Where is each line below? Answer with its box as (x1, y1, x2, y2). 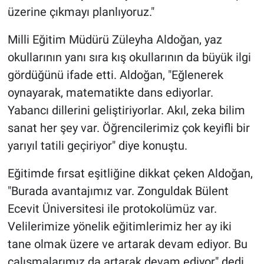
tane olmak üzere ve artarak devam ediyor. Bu (7, 237, 247, 252)
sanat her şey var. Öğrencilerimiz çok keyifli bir (7, 121, 250, 136)
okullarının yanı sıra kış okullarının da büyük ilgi (7, 50, 251, 65)
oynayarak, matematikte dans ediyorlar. (7, 85, 213, 100)
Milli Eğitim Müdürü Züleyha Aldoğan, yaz (7, 32, 222, 47)
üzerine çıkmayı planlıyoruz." (7, 5, 154, 19)
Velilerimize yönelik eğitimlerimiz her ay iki (7, 219, 232, 234)
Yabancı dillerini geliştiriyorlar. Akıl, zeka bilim (7, 103, 245, 118)
